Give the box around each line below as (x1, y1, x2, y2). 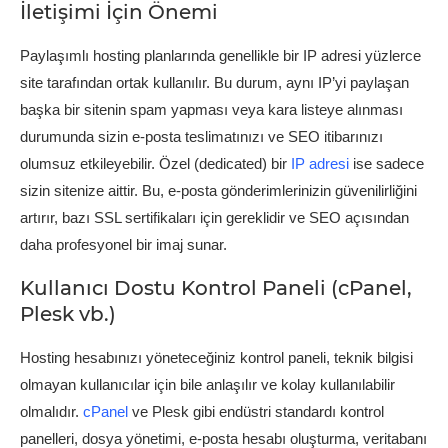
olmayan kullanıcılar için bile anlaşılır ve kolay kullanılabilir (20, 375, 395, 393)
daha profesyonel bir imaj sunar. (20, 235, 227, 253)
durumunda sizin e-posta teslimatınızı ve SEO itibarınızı (20, 127, 383, 145)
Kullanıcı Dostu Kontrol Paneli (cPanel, (20, 275, 412, 300)
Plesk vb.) (20, 301, 116, 326)
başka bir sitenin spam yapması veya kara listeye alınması (20, 100, 403, 118)
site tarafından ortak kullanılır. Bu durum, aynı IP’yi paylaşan (20, 73, 409, 91)
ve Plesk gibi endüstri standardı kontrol (128, 402, 384, 420)
